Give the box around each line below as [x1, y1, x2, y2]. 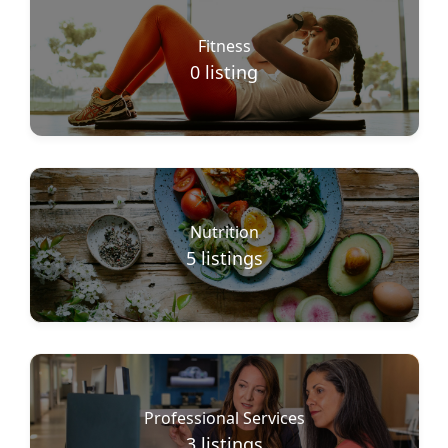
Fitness [197, 34, 251, 57]
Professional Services [143, 406, 305, 429]
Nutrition [189, 220, 259, 243]
